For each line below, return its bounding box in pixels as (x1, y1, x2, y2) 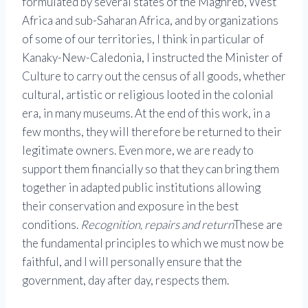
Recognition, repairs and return (80, 217, 234, 232)
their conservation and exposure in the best (22, 199, 239, 214)
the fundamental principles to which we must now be (22, 236, 284, 251)
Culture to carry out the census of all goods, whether (22, 69, 286, 84)
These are (234, 217, 283, 232)
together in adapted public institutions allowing (22, 180, 261, 195)
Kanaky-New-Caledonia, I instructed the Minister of (22, 50, 283, 65)
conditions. (22, 217, 80, 232)
